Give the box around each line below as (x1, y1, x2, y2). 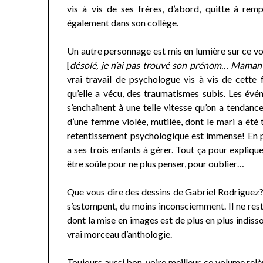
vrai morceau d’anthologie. (67, 228, 173, 240)
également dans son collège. (67, 17, 179, 29)
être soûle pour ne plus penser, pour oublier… (67, 158, 245, 170)
